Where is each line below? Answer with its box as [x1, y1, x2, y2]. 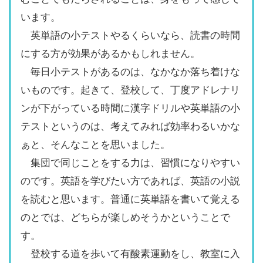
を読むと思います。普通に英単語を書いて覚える [21, 193, 240, 205]
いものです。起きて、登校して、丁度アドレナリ [21, 84, 240, 96]
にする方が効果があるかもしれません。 [21, 48, 200, 59]
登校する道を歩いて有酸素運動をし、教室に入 [21, 248, 240, 259]
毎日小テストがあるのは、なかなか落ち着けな [21, 66, 240, 77]
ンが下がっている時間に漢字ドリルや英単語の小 [21, 102, 240, 114]
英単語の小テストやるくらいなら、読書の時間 [21, 29, 240, 41]
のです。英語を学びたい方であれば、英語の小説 [21, 175, 240, 187]
